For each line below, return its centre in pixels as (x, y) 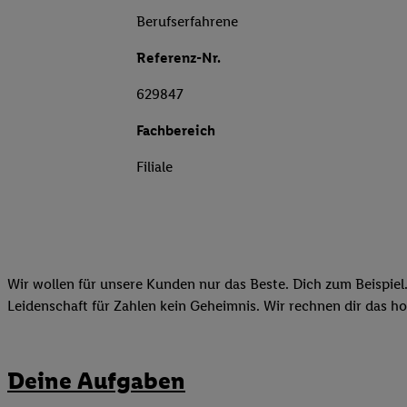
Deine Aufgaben (96, 380)
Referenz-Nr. (179, 58)
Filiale (154, 167)
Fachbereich (176, 131)
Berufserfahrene (187, 22)
